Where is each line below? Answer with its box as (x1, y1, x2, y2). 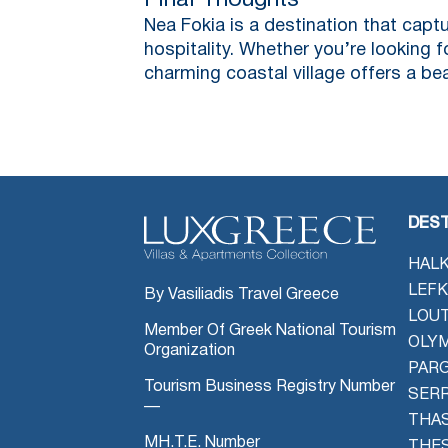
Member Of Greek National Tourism (144, 323, 396, 338)
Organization (144, 343, 235, 358)
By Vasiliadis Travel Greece (144, 287, 339, 302)
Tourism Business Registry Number (144, 379, 395, 394)
